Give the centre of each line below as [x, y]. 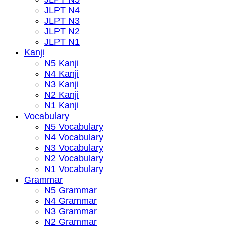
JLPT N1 [62, 42]
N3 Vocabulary [74, 148]
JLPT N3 [62, 20]
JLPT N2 [62, 31]
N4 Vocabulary [74, 137]
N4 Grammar [71, 201]
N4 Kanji [62, 73]
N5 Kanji [62, 63]
